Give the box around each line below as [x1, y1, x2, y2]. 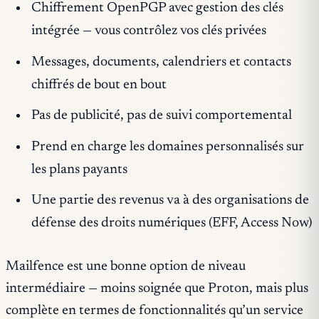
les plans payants [31, 162, 127, 177]
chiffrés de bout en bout [31, 78, 167, 92]
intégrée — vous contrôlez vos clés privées [31, 24, 266, 38]
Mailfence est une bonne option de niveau [6, 259, 246, 273]
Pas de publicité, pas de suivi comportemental [31, 109, 292, 123]
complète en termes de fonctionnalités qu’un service [6, 303, 303, 318]
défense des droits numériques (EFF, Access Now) [31, 216, 312, 231]
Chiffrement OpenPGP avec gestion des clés [31, 1, 283, 16]
